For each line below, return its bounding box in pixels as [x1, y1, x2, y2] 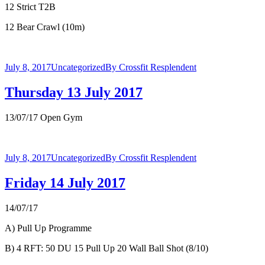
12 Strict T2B [5, 2, 56, 12]
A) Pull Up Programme [5, 222, 92, 233]
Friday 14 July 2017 [5, 174, 125, 190]
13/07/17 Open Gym [5, 112, 82, 123]
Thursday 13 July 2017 [5, 85, 143, 101]
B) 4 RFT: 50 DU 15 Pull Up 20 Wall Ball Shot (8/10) [5, 243, 208, 253]
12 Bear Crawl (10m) [5, 22, 85, 33]
